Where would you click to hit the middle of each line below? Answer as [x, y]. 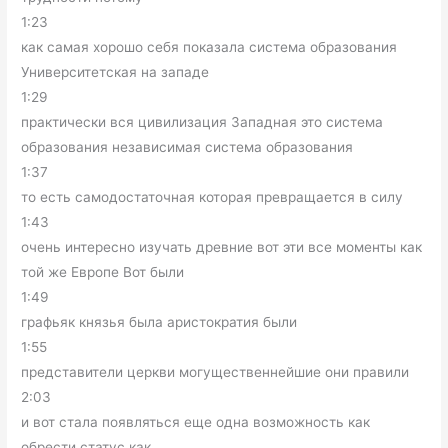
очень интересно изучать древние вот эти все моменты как [222, 247]
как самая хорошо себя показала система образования [209, 47]
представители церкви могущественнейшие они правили [215, 372]
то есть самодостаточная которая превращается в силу [212, 197]
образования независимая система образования [187, 147]
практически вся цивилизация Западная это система [202, 122]
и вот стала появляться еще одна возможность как [196, 422]
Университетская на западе [115, 72]
